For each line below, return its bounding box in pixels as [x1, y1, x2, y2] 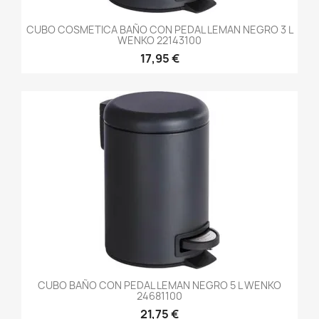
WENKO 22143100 [117, 33, 202, 47]
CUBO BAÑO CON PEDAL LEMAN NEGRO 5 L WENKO [38, 278, 281, 293]
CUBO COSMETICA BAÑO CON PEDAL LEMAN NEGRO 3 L [26, 22, 293, 36]
